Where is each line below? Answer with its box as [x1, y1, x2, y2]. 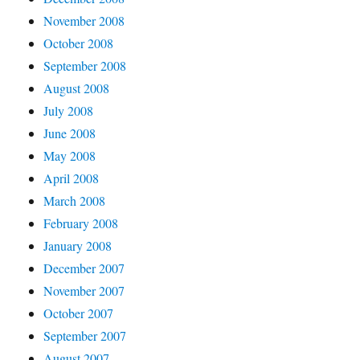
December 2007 [43, 260, 125, 276]
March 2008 [43, 192, 106, 209]
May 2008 [43, 147, 96, 164]
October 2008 [43, 35, 114, 51]
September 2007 [43, 327, 127, 344]
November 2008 [43, 12, 125, 29]
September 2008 [43, 57, 127, 74]
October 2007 [43, 305, 114, 321]
